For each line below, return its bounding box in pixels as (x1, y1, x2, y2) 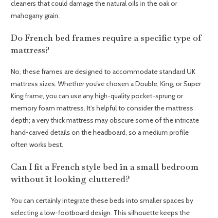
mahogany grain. (11, 11, 60, 20)
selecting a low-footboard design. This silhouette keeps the (11, 208, 190, 217)
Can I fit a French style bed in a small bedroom (11, 161, 199, 172)
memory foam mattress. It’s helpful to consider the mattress (11, 103, 194, 112)
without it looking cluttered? (11, 173, 130, 184)
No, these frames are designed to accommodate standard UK (11, 67, 196, 76)
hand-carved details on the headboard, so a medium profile (11, 127, 189, 137)
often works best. (11, 140, 64, 149)
